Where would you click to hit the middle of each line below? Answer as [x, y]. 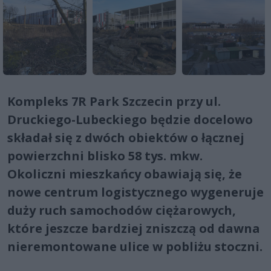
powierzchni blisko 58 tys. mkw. [105, 155]
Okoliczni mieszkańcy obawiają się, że [125, 174]
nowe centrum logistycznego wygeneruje [135, 192]
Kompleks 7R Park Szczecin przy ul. [114, 101]
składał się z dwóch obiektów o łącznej [126, 137]
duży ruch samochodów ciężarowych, [122, 210]
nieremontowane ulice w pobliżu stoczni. [135, 246]
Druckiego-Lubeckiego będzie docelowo [130, 119]
